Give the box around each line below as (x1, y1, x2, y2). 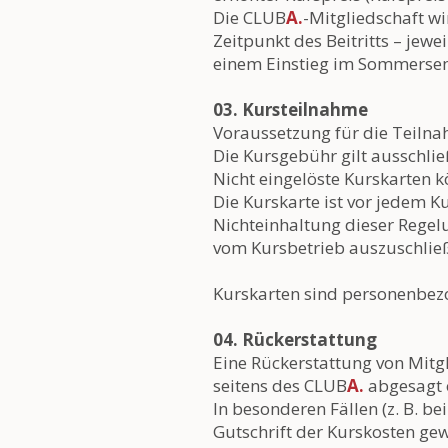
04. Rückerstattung (213, 328, 377, 351)
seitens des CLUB (213, 374, 347, 397)
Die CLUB (213, 6, 286, 29)
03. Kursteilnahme (213, 98, 368, 121)
